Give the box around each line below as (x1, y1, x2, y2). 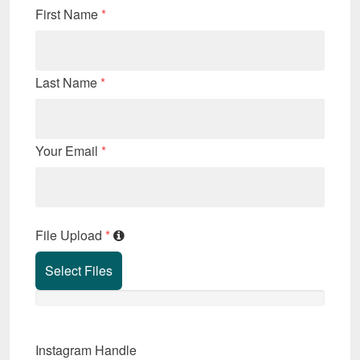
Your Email (35, 141, 101, 160)
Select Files (45, 260, 112, 280)
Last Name (35, 72, 100, 92)
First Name (35, 4, 101, 23)
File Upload (35, 225, 105, 244)
